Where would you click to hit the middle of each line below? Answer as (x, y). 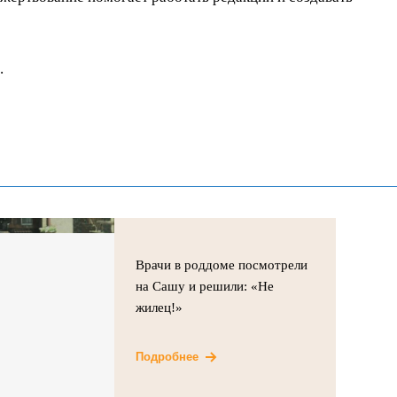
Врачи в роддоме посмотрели (222, 265)
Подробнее (167, 356)
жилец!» (160, 307)
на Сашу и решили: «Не (205, 286)
